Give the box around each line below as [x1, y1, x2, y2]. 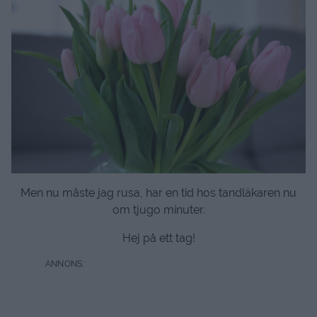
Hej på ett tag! [122, 231, 195, 245]
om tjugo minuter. [112, 202, 205, 217]
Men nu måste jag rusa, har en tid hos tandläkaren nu [21, 185, 296, 200]
